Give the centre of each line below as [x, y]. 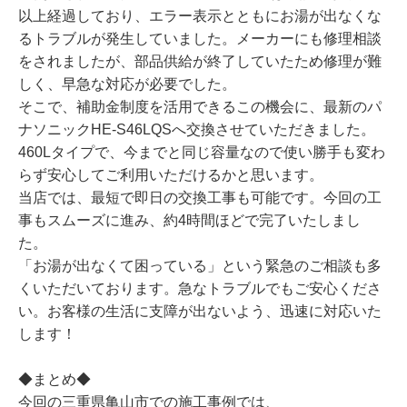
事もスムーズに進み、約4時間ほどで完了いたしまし [189, 221]
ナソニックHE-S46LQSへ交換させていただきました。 [197, 130]
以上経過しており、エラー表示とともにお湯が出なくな [200, 16]
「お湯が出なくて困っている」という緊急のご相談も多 [200, 266]
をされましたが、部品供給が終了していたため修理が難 [200, 62]
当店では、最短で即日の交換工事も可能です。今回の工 [200, 198]
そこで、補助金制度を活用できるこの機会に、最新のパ [200, 107]
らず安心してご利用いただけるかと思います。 [171, 175]
